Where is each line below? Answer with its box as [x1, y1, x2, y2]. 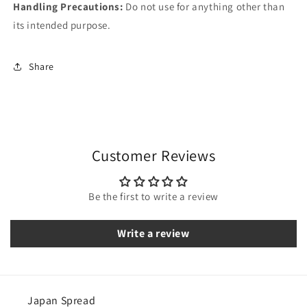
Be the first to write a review [88, 190, 219, 203]
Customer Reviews [91, 145, 216, 165]
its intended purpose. [13, 19, 111, 32]
